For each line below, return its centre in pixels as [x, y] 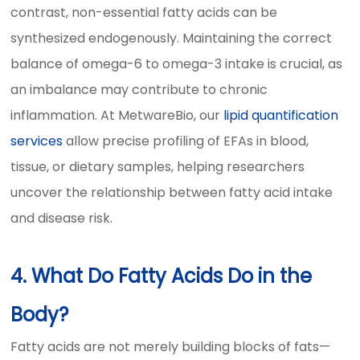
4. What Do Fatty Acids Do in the [162, 276]
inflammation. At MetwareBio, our [117, 115]
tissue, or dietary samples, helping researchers [158, 167]
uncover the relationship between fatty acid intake [172, 192]
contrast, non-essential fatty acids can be [144, 12]
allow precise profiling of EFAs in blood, [186, 141]
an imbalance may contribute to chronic [139, 90]
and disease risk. [62, 218]
